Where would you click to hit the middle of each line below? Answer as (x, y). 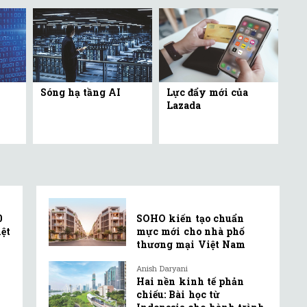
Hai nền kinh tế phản (191, 281)
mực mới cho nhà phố (191, 231)
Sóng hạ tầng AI (81, 92)
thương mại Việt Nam (191, 244)
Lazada (183, 105)
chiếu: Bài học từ (178, 294)
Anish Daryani (162, 268)
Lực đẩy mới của (207, 92)
